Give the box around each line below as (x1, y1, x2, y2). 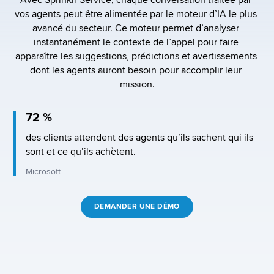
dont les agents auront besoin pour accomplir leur (30, 64, 242, 76)
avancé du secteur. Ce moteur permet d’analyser (32, 22, 239, 34)
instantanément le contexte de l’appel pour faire (33, 36, 239, 48)
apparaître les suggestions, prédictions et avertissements (15, 50, 257, 62)
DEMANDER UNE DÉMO (94, 202, 180, 211)
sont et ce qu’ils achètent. (26, 146, 136, 158)
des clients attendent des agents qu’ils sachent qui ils (26, 131, 253, 144)
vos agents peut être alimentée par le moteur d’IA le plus (15, 8, 257, 20)
